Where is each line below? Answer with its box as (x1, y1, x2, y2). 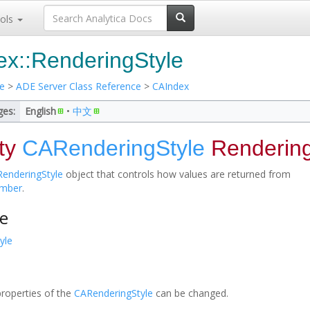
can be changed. (153, 286, 228, 300)
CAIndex (152, 80, 189, 93)
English (25, 104, 56, 118)
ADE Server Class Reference (16, 80, 141, 93)
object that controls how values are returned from (63, 167, 291, 181)
